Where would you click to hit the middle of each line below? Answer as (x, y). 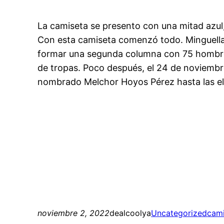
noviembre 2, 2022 (74, 213)
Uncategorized (179, 213)
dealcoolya (130, 213)
